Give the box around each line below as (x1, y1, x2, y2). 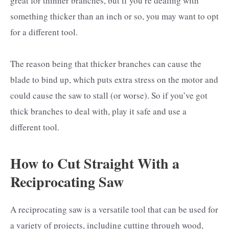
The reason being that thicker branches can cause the (10, 57, 201, 70)
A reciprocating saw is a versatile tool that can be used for (10, 203, 218, 216)
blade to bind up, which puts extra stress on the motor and (10, 73, 218, 85)
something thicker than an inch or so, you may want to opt (10, 10, 219, 22)
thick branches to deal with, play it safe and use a (10, 105, 187, 117)
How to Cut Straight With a (10, 153, 179, 174)
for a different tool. (10, 26, 78, 38)
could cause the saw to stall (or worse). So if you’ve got (10, 89, 208, 101)
